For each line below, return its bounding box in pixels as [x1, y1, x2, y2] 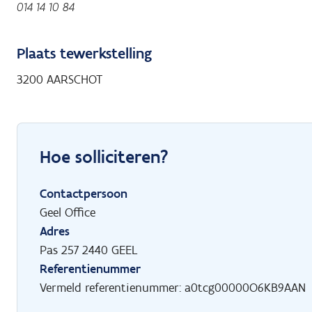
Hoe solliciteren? [40, 146, 169, 169]
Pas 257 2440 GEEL [40, 242, 138, 258]
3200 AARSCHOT [17, 72, 102, 88]
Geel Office [40, 205, 95, 221]
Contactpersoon [40, 186, 127, 202]
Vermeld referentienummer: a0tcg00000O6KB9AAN [40, 280, 306, 296]
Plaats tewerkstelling [17, 44, 152, 63]
